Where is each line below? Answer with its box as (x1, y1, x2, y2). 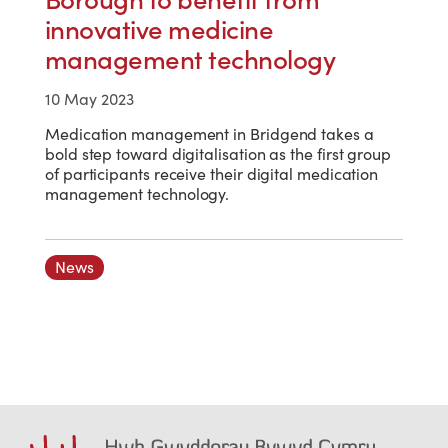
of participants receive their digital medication (45, 164, 379, 185)
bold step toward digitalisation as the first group (45, 144, 392, 165)
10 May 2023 (45, 89, 134, 110)
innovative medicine (45, 13, 274, 46)
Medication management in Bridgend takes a (45, 124, 374, 145)
